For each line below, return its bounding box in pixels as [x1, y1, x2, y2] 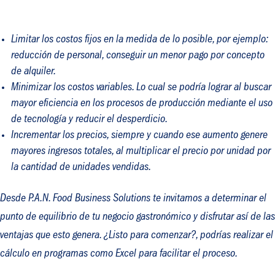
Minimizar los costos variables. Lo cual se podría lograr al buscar [11, 82, 271, 94]
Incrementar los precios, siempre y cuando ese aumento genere [11, 130, 268, 142]
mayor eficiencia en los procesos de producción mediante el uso [11, 98, 273, 110]
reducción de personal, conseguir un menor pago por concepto [11, 50, 265, 62]
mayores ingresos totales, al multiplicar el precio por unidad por [11, 146, 271, 158]
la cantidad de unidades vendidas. [11, 162, 151, 174]
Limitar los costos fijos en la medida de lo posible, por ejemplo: [11, 34, 268, 46]
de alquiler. [11, 66, 56, 78]
